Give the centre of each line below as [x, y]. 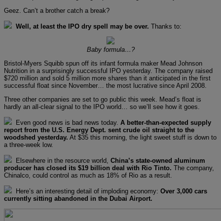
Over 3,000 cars [184, 191]
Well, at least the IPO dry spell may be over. [82, 26]
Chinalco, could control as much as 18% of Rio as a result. [88, 175]
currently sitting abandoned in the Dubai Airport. [78, 198]
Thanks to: [165, 26]
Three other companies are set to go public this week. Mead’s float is [103, 99]
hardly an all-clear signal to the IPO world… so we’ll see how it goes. [102, 107]
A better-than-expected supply [165, 122]
